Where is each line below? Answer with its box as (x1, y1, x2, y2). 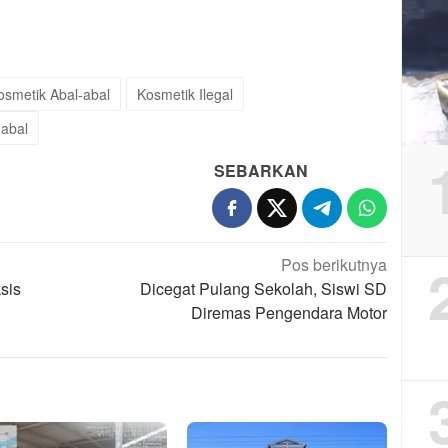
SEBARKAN (214, 158, 309, 182)
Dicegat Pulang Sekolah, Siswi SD (140, 276, 388, 300)
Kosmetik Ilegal (137, 83, 233, 104)
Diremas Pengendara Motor (191, 300, 388, 324)
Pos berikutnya (281, 252, 388, 276)
